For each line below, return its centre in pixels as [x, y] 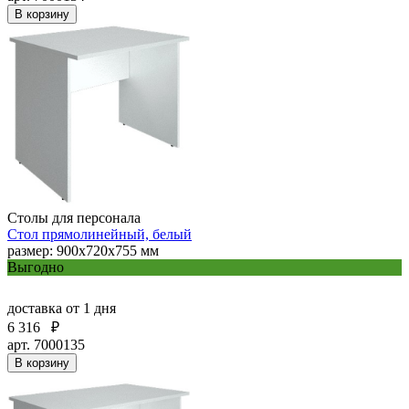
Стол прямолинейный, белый [100, 234]
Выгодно [36, 267]
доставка [37, 308]
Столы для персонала [74, 217]
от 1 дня [91, 308]
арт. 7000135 [46, 344]
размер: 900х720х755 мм [83, 250]
